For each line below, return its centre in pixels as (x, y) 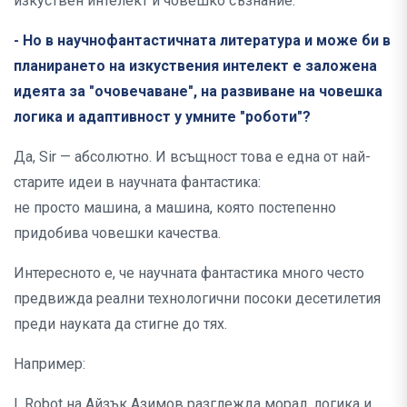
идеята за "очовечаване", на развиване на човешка (198, 92)
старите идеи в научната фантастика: (137, 183)
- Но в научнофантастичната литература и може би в (202, 41)
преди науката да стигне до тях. (120, 324)
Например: (50, 364)
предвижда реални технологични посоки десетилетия (197, 299)
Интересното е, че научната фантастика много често (189, 273)
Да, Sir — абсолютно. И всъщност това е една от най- (192, 157)
